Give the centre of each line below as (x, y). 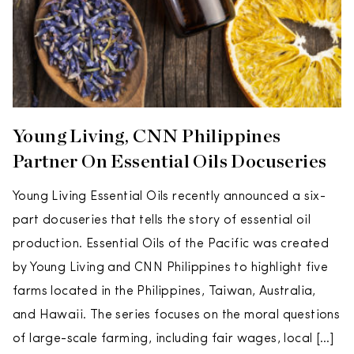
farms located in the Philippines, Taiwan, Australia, (164, 292)
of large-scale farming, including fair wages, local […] (173, 339)
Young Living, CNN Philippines (147, 136)
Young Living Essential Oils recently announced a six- (169, 197)
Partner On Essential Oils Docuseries (170, 161)
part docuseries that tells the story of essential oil (162, 220)
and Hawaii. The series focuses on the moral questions (177, 315)
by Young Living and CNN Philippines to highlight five (171, 268)
